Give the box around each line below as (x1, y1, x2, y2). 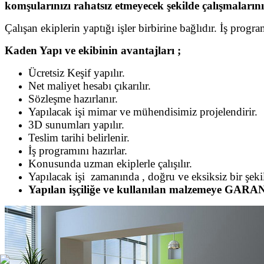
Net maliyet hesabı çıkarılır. (28, 79, 151, 92)
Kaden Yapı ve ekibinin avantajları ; (5, 44, 181, 57)
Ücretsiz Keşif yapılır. (28, 66, 125, 79)
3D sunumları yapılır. (28, 118, 124, 131)
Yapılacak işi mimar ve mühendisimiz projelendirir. (28, 105, 258, 118)
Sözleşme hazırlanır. (28, 92, 118, 105)
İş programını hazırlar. (28, 144, 127, 157)
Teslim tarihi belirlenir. (28, 131, 130, 144)
